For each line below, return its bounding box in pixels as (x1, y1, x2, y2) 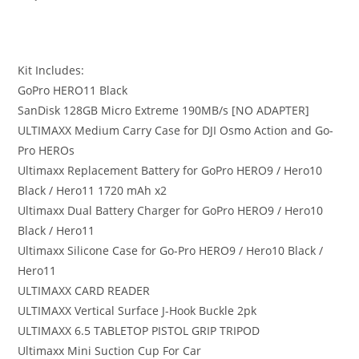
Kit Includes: (18, 63, 85, 78)
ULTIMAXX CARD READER (18, 283, 151, 298)
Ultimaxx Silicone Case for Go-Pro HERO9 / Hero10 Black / (18, 243, 324, 258)
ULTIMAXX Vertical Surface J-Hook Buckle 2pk (18, 303, 257, 318)
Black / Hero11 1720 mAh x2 (18, 183, 167, 198)
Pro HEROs (18, 143, 75, 158)
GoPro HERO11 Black (18, 83, 128, 98)
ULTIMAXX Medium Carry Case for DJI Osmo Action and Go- (18, 123, 334, 138)
